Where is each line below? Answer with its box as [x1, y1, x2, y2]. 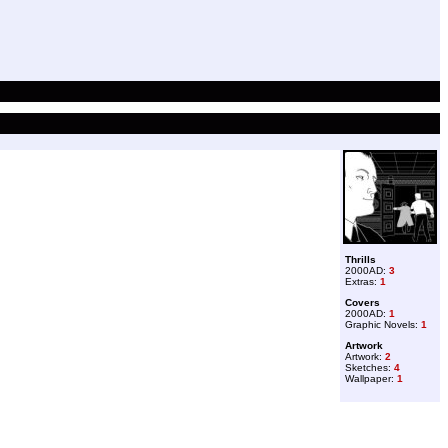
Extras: [345, 276, 380, 287]
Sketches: [345, 362, 394, 373]
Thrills [345, 254, 376, 265]
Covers [345, 297, 380, 308]
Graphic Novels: [345, 319, 421, 330]
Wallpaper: [345, 373, 397, 384]
